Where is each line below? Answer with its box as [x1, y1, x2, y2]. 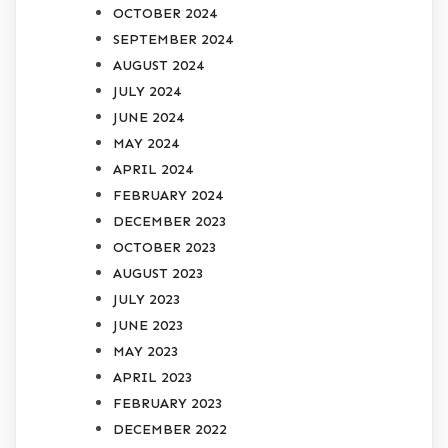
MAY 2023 [113, 342, 179, 360]
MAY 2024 [113, 134, 179, 152]
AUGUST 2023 [113, 264, 204, 282]
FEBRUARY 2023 [113, 394, 223, 412]
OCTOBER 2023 [113, 238, 217, 256]
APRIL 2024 [113, 160, 193, 178]
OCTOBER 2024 [113, 4, 217, 22]
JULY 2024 [113, 82, 181, 100]
